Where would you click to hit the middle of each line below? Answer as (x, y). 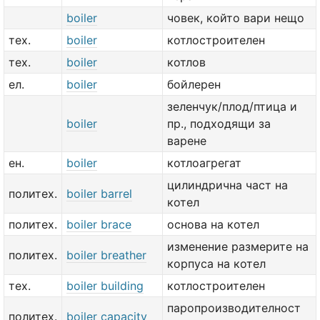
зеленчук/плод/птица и (232, 106)
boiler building (105, 286)
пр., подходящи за (219, 124)
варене (187, 141)
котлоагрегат (204, 163)
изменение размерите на (238, 246)
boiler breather (106, 255)
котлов (186, 62)
